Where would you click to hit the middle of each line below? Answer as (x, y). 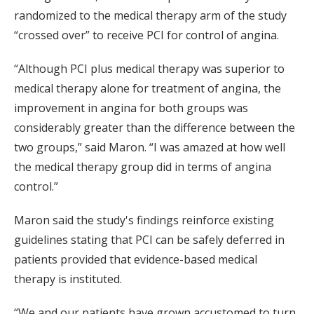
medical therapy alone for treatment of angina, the (148, 89)
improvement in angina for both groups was (131, 108)
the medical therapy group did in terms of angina (143, 167)
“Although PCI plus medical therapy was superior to (149, 69)
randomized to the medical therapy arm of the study (150, 16)
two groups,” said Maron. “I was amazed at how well (150, 148)
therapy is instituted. (68, 279)
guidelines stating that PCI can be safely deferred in (149, 240)
